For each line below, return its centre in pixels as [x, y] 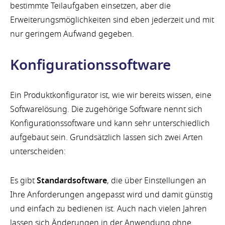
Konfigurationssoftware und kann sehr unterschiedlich [110, 123]
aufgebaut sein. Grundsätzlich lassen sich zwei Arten [106, 137]
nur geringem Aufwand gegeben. [72, 34]
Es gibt [23, 181]
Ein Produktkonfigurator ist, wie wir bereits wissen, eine [111, 95]
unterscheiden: [38, 151]
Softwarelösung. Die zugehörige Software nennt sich [106, 109]
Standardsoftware [72, 181]
